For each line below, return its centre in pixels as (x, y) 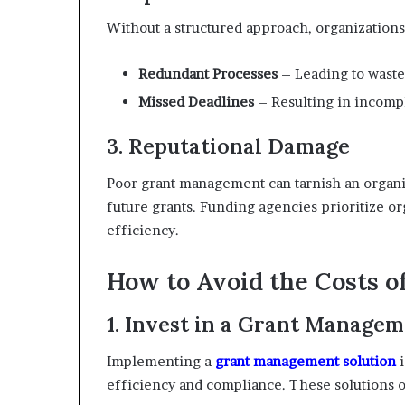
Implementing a (161, 361)
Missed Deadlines (196, 102)
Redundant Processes (208, 74)
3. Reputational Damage (228, 146)
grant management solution (306, 361)
